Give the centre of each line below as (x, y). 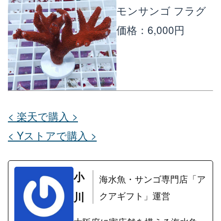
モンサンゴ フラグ (161, 10)
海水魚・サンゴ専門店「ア (152, 179)
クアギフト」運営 (134, 196)
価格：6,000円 (150, 29)
